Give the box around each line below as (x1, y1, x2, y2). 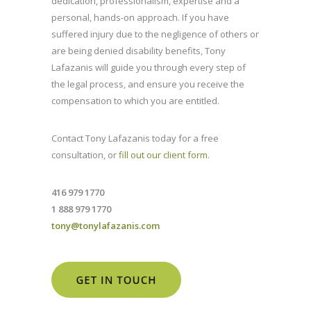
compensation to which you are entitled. (51, 94, 219, 108)
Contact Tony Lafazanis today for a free (51, 132, 219, 145)
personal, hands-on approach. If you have (51, 11, 229, 24)
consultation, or (51, 149, 119, 162)
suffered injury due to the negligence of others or (51, 28, 259, 41)
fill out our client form (119, 149, 208, 162)
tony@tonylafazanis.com (51, 219, 160, 233)
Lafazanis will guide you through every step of (51, 61, 246, 74)
